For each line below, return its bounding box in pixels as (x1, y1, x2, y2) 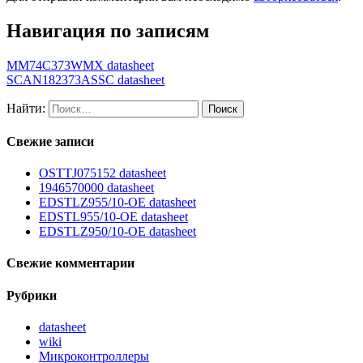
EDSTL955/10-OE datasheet (39, 210, 188, 224)
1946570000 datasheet (39, 181, 154, 195)
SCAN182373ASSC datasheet (6, 72, 164, 87)
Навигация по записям (6, 19, 209, 41)
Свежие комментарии (6, 256, 135, 271)
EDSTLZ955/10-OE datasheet (39, 195, 196, 210)
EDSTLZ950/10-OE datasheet (39, 224, 196, 239)
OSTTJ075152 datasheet (39, 166, 166, 181)
